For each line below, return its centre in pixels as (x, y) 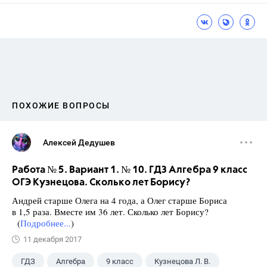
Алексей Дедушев (79, 143)
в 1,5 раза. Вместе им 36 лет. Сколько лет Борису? (110, 212)
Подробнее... (46, 223)
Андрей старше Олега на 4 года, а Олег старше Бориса (119, 201)
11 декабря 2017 (52, 240)
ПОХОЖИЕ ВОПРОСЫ (61, 106)
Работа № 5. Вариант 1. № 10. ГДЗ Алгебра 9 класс (130, 170)
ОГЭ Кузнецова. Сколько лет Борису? (101, 183)
